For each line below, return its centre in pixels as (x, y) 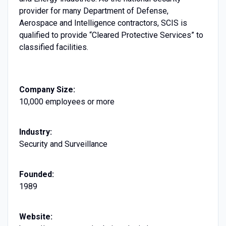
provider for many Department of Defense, (94, 11)
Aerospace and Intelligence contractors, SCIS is (103, 23)
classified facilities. (53, 47)
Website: (36, 216)
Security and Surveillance (63, 144)
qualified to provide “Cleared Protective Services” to (111, 35)
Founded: (36, 174)
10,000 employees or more (67, 101)
